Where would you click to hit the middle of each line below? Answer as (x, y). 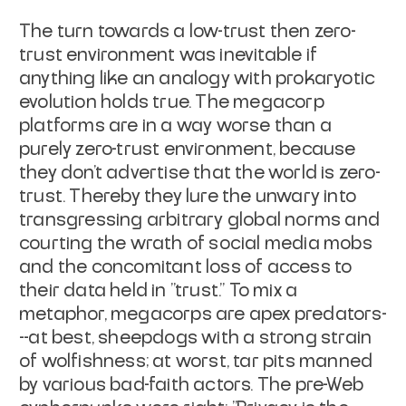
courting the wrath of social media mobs (196, 243)
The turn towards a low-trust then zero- (188, 31)
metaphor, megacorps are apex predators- (203, 314)
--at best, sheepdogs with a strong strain (196, 338)
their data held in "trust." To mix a (159, 290)
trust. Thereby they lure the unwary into (188, 196)
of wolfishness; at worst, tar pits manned (196, 361)
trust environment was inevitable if (169, 55)
